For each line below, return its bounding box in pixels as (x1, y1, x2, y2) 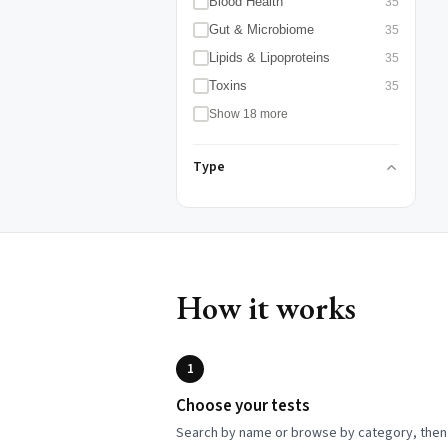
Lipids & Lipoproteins (209, 50, 330, 65)
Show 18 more (209, 107, 288, 121)
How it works (176, 287, 356, 329)
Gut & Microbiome (209, 22, 314, 37)
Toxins (209, 78, 247, 93)
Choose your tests (176, 394, 310, 418)
